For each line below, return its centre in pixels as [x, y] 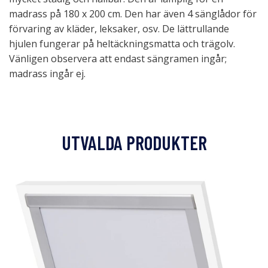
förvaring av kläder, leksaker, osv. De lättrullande [119, 29]
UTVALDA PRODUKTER [134, 142]
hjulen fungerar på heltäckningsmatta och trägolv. [122, 44]
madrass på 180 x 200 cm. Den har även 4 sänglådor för [133, 14]
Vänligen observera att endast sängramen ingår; [118, 59]
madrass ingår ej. [47, 74]
